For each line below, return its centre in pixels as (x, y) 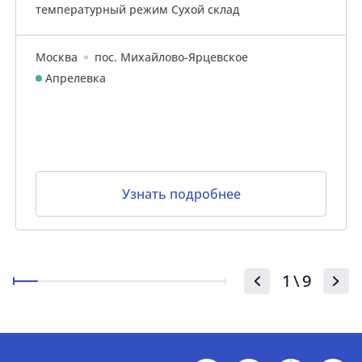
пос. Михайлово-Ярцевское (171, 57)
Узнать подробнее (181, 194)
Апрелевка (76, 78)
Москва (57, 57)
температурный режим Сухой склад (137, 9)
